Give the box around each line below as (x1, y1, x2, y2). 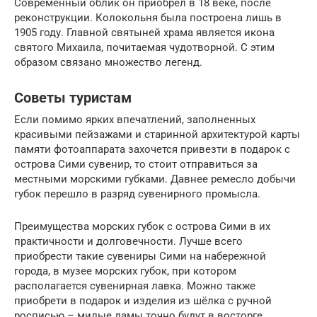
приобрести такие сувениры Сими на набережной (14, 249, 266, 263)
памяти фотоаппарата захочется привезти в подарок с (14, 142, 290, 156)
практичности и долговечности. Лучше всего (14, 234, 243, 248)
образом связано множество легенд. (14, 55, 202, 69)
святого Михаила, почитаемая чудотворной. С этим (14, 40, 275, 54)
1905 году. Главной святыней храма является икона (14, 25, 275, 39)
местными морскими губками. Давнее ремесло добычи (14, 172, 296, 185)
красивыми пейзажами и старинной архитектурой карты (14, 127, 300, 141)
